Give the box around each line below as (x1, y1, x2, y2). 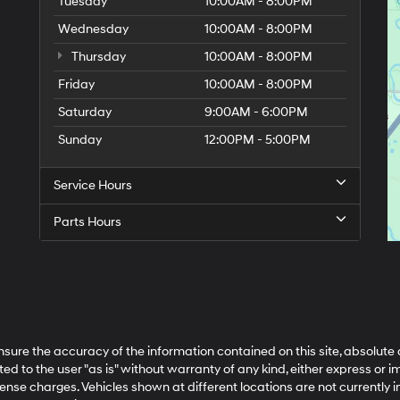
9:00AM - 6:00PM (204, 104, 308, 120)
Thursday (69, 49, 126, 64)
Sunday (58, 132, 102, 147)
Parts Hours (54, 214, 121, 229)
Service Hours (54, 178, 132, 193)
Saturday (58, 104, 112, 120)
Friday (58, 77, 95, 92)
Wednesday (58, 21, 129, 37)
